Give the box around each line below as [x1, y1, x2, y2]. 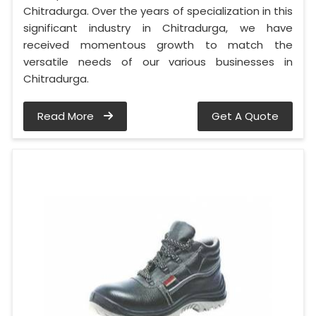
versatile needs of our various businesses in [23, 54, 293, 70]
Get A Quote [212, 109, 279, 124]
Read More [37, 109, 97, 124]
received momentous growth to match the [23, 37, 293, 53]
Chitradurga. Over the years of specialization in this [23, 4, 293, 19]
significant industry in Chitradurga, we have [23, 20, 293, 36]
